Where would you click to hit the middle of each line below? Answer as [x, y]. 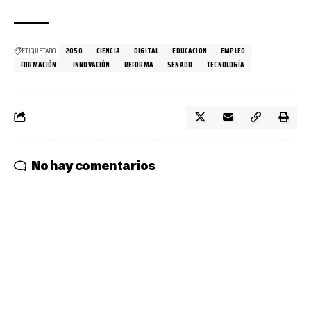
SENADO [180, 65]
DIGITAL [146, 51]
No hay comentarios [93, 165]
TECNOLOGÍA [225, 65]
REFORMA [138, 65]
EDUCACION [190, 51]
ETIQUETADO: [39, 51]
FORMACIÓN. [40, 65]
